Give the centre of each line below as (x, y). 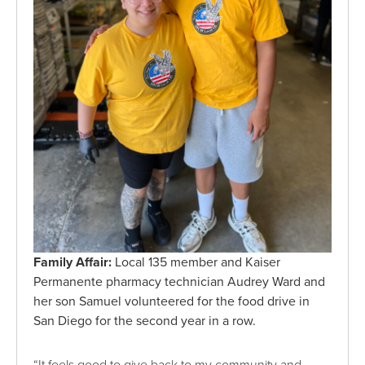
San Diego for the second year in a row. (145, 321)
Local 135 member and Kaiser (196, 263)
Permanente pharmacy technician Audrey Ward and (180, 282)
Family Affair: (73, 263)
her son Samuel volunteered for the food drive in (172, 302)
